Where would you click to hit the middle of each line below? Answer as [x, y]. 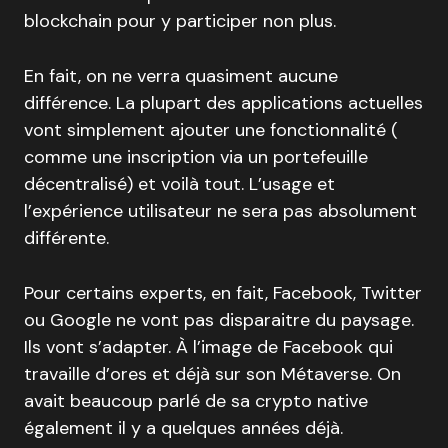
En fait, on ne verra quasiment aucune [181, 76]
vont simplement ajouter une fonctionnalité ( [211, 130]
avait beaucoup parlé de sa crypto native [196, 401]
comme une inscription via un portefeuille [196, 157]
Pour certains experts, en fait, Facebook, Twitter [223, 293]
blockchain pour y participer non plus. [180, 21]
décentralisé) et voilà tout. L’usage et [179, 184]
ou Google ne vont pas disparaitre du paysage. [219, 320]
